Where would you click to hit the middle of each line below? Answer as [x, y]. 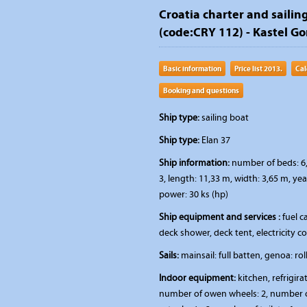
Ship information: [194, 163]
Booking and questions [201, 90]
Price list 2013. [258, 69]
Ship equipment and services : [220, 217]
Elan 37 [215, 140]
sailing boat [224, 118]
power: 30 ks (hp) [194, 194]
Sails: [169, 255]
